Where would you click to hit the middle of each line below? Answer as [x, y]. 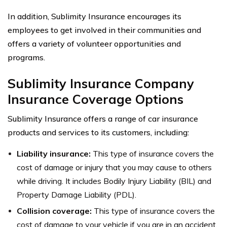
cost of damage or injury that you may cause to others [114, 167]
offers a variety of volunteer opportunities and [94, 43]
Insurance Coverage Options [96, 99]
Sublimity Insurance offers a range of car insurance [103, 118]
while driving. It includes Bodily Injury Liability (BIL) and [114, 181]
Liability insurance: [54, 153]
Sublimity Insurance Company [101, 83]
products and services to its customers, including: [98, 132]
